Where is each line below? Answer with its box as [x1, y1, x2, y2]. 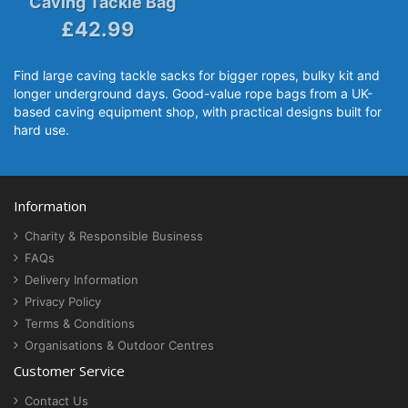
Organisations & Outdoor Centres [25, 338, 214, 352]
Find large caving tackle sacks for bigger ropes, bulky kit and [14, 67, 380, 83]
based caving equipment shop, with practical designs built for [14, 104, 382, 119]
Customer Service [14, 362, 125, 380]
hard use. [14, 122, 69, 138]
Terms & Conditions [25, 316, 135, 331]
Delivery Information [25, 272, 138, 287]
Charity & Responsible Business [25, 229, 203, 243]
